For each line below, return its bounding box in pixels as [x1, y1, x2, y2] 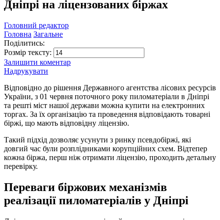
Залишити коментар [4, 57, 71, 66]
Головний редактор [4, 21, 69, 29]
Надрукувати [4, 66, 48, 75]
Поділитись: [4, 38, 45, 47]
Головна [4, 29, 31, 38]
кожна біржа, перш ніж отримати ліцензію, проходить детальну [4, 153, 216, 162]
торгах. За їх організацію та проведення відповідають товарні [4, 110, 210, 118]
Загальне [33, 29, 63, 38]
